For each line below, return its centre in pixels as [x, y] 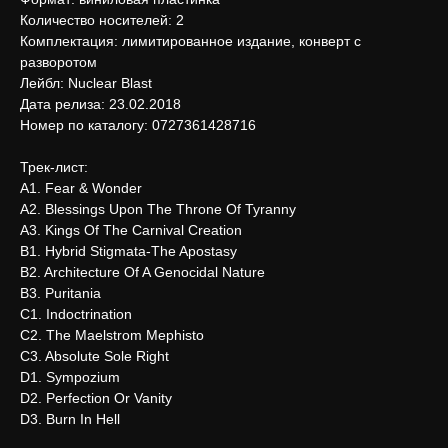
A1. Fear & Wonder [81, 188]
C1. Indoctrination [76, 314]
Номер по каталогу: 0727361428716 [138, 125]
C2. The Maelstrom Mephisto [112, 335]
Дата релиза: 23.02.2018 [100, 104]
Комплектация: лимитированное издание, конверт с [190, 41]
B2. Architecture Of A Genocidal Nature [142, 272]
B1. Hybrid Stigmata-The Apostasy [128, 251]
